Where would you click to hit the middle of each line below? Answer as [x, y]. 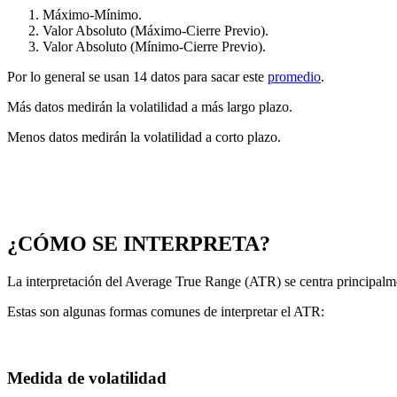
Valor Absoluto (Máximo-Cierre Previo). [156, 31]
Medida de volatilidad [87, 378]
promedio [294, 77]
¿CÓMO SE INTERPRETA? [139, 244]
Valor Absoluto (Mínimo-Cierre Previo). [154, 47]
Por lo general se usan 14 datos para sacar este [137, 77]
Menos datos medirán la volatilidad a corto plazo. [144, 137]
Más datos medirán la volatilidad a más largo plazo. [150, 107]
